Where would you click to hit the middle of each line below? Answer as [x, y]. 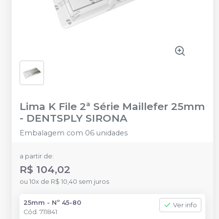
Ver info [185, 205]
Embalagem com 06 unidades [74, 133]
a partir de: [37, 156]
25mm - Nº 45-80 [52, 202]
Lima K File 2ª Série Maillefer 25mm [112, 106]
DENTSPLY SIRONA [77, 118]
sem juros [94, 181]
